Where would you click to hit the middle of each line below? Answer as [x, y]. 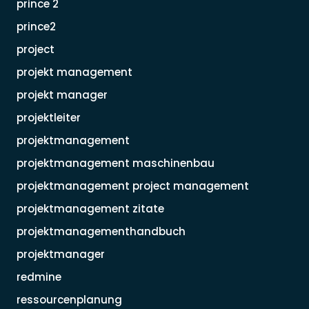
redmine [39, 277]
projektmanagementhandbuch [101, 231]
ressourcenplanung [69, 300]
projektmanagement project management [133, 186]
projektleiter [49, 118]
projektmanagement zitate [90, 209]
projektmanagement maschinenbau [116, 163]
